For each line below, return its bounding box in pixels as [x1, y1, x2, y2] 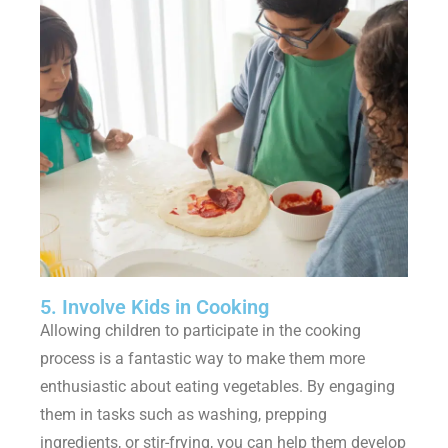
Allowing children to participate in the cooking [40, 321, 361, 341]
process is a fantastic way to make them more [40, 349, 365, 369]
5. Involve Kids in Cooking [40, 295, 269, 320]
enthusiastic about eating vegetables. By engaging [40, 377, 395, 397]
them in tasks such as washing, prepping [40, 405, 327, 425]
